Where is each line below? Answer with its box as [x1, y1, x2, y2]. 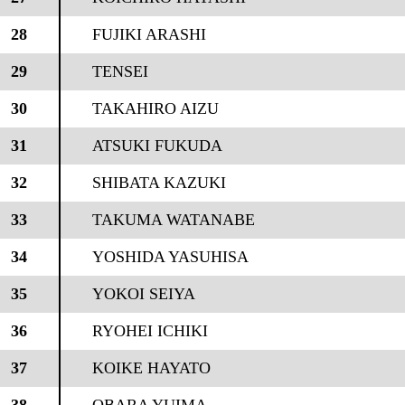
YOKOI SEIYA [91, 285, 195, 303]
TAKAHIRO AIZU [91, 99, 219, 118]
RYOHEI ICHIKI [91, 322, 208, 340]
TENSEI [91, 62, 148, 80]
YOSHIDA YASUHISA [91, 248, 249, 266]
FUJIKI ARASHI [91, 25, 206, 43]
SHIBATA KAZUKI [91, 174, 226, 192]
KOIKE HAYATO [91, 359, 211, 377]
